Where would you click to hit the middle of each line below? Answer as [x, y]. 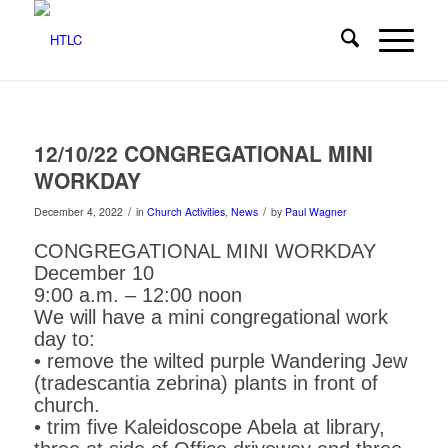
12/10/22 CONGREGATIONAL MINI [203, 153]
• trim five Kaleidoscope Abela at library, [209, 427]
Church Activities [185, 211]
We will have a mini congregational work [210, 317]
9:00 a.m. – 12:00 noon [137, 295]
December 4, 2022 [78, 211]
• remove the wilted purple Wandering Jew [220, 361]
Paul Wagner [315, 211]
